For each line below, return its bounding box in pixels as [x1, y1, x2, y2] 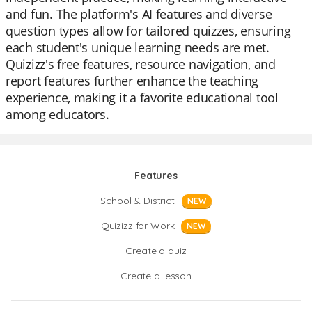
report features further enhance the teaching [6, 72, 259, 89]
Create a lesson [120, 270, 192, 282]
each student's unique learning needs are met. [6, 39, 270, 56]
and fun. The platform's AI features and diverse [6, 6, 272, 22]
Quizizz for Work [100, 219, 175, 232]
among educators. [6, 106, 109, 123]
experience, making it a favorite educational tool [6, 89, 279, 106]
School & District [100, 194, 175, 207]
